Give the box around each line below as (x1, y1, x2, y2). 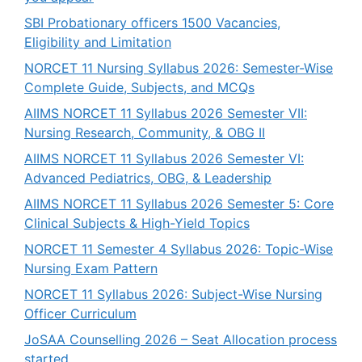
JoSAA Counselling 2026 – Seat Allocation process (24, 330, 337, 347)
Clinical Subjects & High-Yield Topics (24, 214, 250, 231)
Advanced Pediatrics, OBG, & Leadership (24, 169, 271, 186)
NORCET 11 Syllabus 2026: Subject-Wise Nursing (24, 285, 322, 302)
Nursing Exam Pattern (24, 259, 158, 276)
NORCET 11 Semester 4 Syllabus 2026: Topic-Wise (24, 240, 333, 257)
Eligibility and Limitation (24, 33, 171, 50)
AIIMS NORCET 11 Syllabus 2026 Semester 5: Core (24, 195, 334, 212)
